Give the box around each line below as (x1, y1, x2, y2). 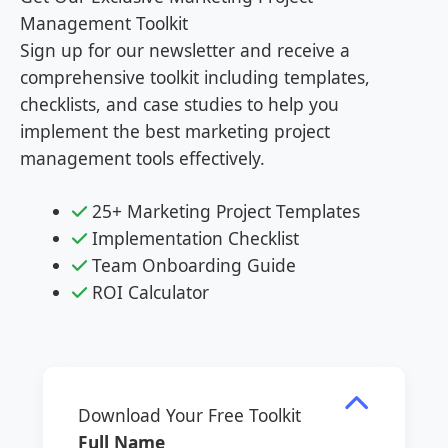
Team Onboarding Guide (86, 253, 296, 278)
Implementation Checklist (86, 226, 299, 251)
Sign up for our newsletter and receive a (20, 38, 350, 63)
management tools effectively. (20, 146, 265, 171)
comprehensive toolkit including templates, (20, 65, 370, 90)
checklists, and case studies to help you (20, 92, 339, 117)
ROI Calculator (86, 280, 209, 305)
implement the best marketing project (20, 119, 330, 144)
